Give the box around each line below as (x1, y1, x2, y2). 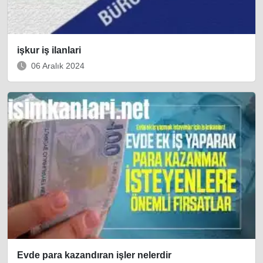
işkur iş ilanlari (17, 45, 81, 55)
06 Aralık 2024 (31, 61, 85, 70)
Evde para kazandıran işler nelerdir (17, 250, 171, 260)
